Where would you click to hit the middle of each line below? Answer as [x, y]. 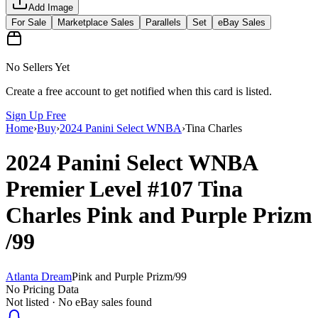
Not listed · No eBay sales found [79, 302]
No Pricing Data [42, 289]
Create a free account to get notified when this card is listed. [139, 91]
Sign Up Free [36, 115]
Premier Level [77, 189]
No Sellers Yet [38, 67]
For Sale [29, 22]
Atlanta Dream [39, 276]
